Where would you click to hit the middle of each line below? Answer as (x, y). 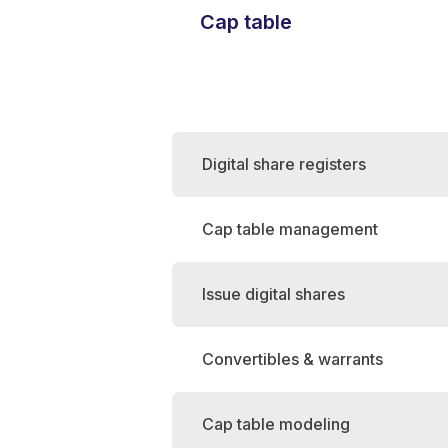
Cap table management (290, 229)
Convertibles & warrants (292, 359)
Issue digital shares (273, 294)
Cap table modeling (276, 424)
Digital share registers (284, 164)
